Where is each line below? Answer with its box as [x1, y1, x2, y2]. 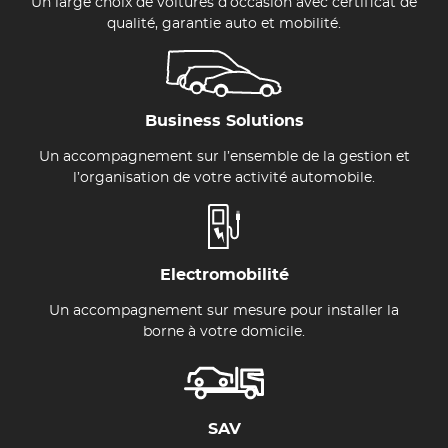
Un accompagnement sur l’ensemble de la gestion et [38, 150, 410, 164]
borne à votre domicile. [143, 325, 305, 339]
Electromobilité [159, 267, 289, 283]
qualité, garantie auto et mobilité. [107, 17, 341, 31]
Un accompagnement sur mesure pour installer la [49, 304, 399, 318]
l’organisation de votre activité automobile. [73, 171, 375, 185]
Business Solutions [144, 113, 304, 129]
